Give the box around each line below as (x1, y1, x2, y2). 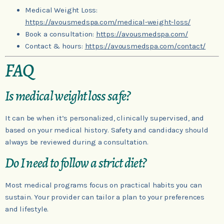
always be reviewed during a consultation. (5, 137, 148, 146)
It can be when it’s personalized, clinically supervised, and (5, 113, 204, 122)
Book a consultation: (25, 29, 96, 39)
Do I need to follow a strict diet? (5, 154, 146, 172)
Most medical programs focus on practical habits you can (5, 180, 202, 190)
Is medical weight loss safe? (5, 86, 130, 105)
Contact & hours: (25, 41, 85, 51)
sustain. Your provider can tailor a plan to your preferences (5, 192, 204, 202)
